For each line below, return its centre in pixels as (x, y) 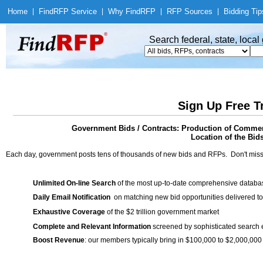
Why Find (124, 11)
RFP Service (75, 11)
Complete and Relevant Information (92, 227)
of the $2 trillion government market (162, 212)
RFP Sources (190, 11)
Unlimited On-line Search (74, 183)
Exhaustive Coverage (69, 212)
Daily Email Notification (72, 197)
